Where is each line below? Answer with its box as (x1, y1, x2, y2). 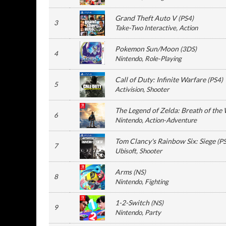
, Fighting (142, 178, 168, 186)
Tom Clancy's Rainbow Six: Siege (115, 137, 215, 145)
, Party (142, 208, 161, 216)
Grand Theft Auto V (115, 14, 177, 22)
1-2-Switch (115, 198, 149, 207)
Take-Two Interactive (115, 24, 176, 32)
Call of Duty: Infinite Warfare (115, 75, 206, 84)
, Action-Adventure (142, 116, 197, 124)
